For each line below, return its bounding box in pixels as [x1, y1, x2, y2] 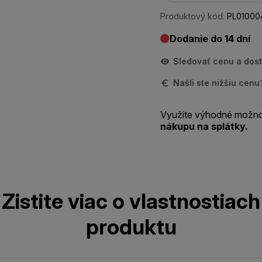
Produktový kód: [160, 11, 225, 21]
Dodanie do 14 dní [170, 33, 250, 44]
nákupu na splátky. [160, 120, 248, 132]
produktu [85, 214, 177, 240]
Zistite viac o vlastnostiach [2, 188, 260, 214]
